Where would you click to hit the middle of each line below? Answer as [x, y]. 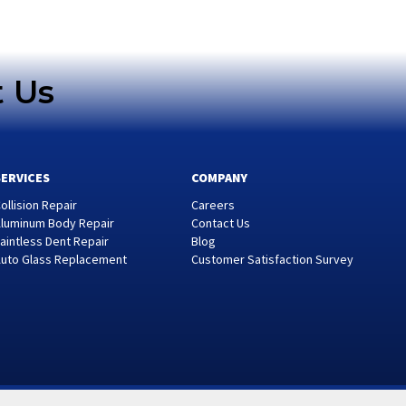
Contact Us [220, 223]
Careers [213, 205]
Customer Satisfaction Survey [272, 259]
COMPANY [219, 178]
